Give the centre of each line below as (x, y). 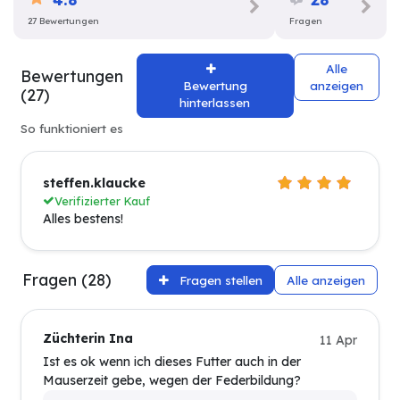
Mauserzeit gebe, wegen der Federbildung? (172, 381)
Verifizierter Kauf (102, 200)
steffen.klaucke (94, 183)
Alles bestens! (83, 218)
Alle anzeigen (326, 280)
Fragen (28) (67, 280)
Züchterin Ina (88, 339)
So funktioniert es (72, 128)
